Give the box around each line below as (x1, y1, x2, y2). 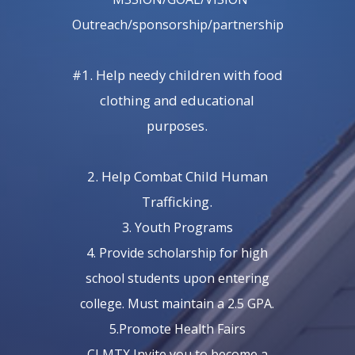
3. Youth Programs (121, 218, 233, 236)
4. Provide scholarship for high (86, 243, 269, 261)
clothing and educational (100, 90, 255, 109)
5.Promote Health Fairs (109, 319, 246, 338)
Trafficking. (142, 192, 213, 211)
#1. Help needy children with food (71, 65, 283, 84)
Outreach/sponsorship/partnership (71, 15, 284, 33)
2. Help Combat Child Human (86, 166, 268, 185)
